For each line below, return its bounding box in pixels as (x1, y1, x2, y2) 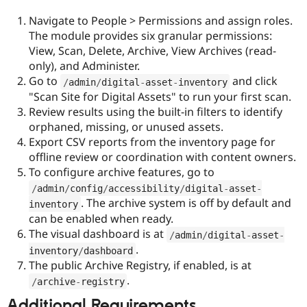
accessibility (108, 182, 180, 194)
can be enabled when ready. (29, 211, 173, 227)
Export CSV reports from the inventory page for (29, 134, 275, 150)
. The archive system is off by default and (80, 195, 291, 211)
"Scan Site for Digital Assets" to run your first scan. (29, 89, 291, 105)
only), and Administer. (29, 58, 140, 74)
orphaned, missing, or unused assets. (29, 119, 223, 135)
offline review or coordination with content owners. (29, 149, 296, 165)
